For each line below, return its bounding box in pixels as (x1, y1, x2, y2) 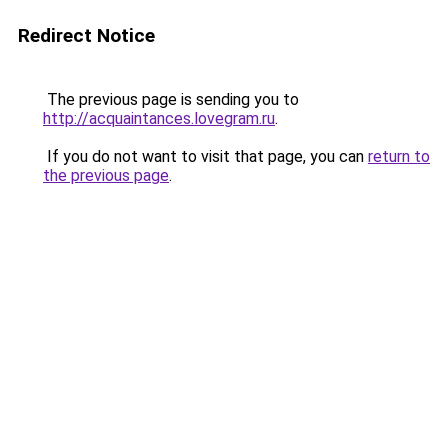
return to (368, 147, 430, 166)
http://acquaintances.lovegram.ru (43, 109, 275, 128)
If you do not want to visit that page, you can (43, 147, 368, 166)
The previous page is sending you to (43, 90, 299, 109)
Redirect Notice (18, 24, 155, 47)
